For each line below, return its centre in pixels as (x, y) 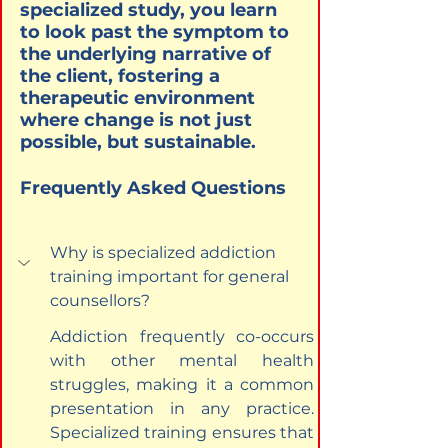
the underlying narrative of (148, 53)
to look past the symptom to (157, 31)
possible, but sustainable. (138, 141)
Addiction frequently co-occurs (184, 336)
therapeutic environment (140, 97)
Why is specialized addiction (165, 252)
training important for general (171, 276)
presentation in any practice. (184, 408)
